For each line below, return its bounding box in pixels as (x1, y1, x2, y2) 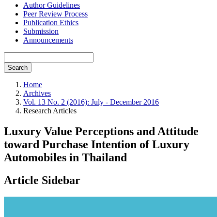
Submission (23, 27, 59, 35)
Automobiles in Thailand (4, 151, 127, 164)
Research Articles (23, 107, 77, 115)
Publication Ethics (23, 18, 78, 27)
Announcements (23, 36, 73, 44)
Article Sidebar (4, 173, 80, 186)
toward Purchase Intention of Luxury (4, 138, 189, 151)
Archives (23, 89, 51, 97)
